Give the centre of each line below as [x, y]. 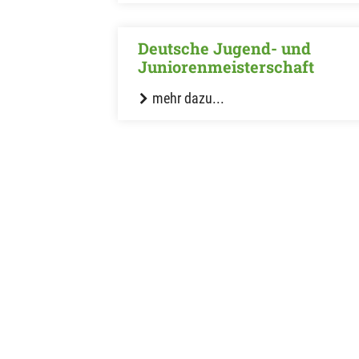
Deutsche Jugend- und [224, 48]
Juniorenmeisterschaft [226, 67]
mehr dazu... [187, 98]
